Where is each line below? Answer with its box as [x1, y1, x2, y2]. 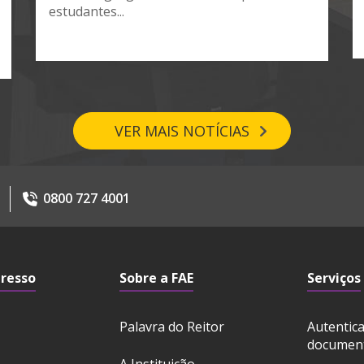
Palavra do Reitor [119, 318, 224, 336]
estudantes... [49, 2, 124, 21]
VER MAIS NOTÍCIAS [115, 121, 249, 141]
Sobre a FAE [119, 269, 193, 288]
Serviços [307, 269, 362, 288]
